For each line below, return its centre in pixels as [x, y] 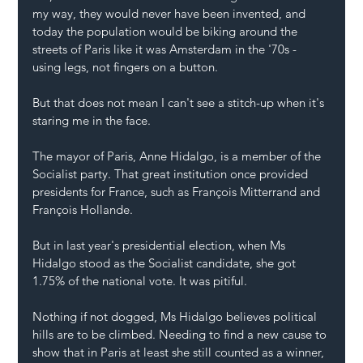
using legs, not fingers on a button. [126, 67]
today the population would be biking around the [167, 32]
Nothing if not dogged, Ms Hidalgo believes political [177, 317]
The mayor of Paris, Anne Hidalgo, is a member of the [179, 156]
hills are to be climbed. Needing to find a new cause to [181, 335]
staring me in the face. [92, 121]
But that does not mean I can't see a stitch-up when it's [180, 103]
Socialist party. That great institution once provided [172, 174]
